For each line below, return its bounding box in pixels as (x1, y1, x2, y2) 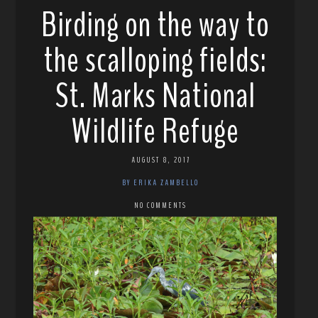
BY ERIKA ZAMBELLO (122, 176, 199, 188)
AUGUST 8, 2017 (131, 153, 190, 165)
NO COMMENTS (134, 199, 187, 211)
